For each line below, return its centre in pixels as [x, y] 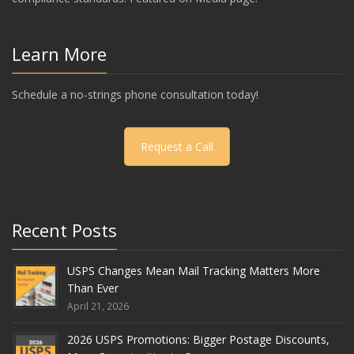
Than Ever [93, 288]
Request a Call [177, 146]
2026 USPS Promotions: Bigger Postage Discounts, [198, 339]
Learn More [59, 53]
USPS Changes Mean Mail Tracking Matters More [194, 270]
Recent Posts [64, 230]
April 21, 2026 [98, 305]
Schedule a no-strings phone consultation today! [135, 94]
